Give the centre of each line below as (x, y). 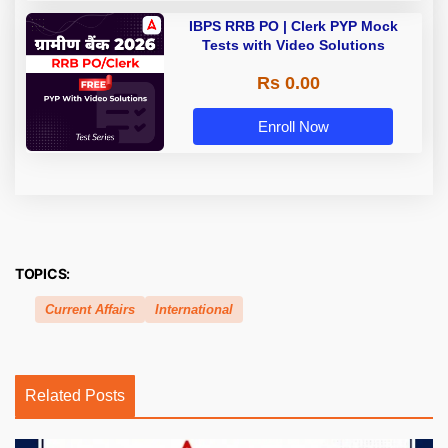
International (194, 310)
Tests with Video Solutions (293, 45)
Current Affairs (90, 310)
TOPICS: (43, 274)
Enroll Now (293, 127)
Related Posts (75, 396)
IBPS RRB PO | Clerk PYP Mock (293, 26)
